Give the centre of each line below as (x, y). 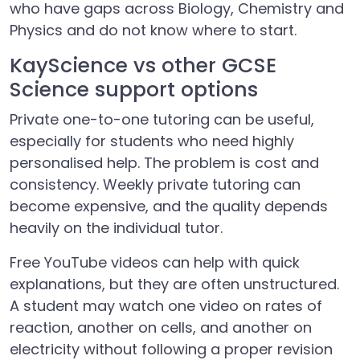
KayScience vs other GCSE (143, 65)
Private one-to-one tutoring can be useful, (162, 119)
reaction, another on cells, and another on (161, 327)
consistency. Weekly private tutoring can (155, 184)
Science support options (134, 90)
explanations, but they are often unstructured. (174, 284)
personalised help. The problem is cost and (164, 163)
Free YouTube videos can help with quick (155, 262)
